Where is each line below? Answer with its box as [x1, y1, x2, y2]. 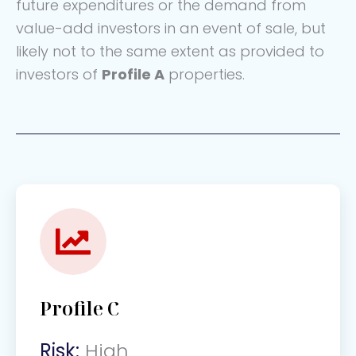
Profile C [40, 294, 119, 321]
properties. [164, 64, 249, 85]
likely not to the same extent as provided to [16, 41, 324, 62]
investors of [16, 64, 102, 85]
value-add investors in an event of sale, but [16, 18, 326, 39]
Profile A [102, 64, 164, 85]
